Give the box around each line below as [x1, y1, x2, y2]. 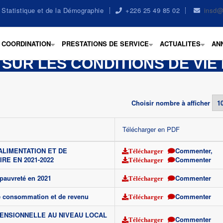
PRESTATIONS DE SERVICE [62, 39, 149, 48]
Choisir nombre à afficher [131, 98, 210, 108]
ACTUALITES [160, 39, 201, 48]
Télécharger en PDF [122, 124, 180, 134]
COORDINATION [1, 39, 51, 48]
